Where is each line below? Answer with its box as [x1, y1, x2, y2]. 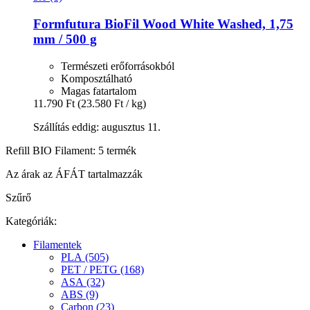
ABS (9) [61, 288, 98, 300]
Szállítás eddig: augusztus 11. [33, 120, 161, 133]
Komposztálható [61, 72, 132, 84]
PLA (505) [61, 250, 109, 263]
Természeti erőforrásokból [61, 60, 174, 72]
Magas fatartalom [61, 84, 136, 97]
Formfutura [33, 16, 101, 31]
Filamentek [33, 238, 82, 250]
